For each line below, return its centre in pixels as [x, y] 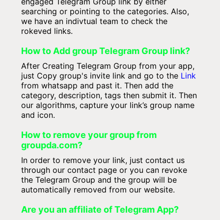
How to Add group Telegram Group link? [105, 51]
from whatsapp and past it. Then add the [97, 85]
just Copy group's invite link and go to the [101, 76]
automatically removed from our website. [98, 190]
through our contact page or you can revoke [104, 170]
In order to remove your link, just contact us [103, 160]
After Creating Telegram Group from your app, [108, 66]
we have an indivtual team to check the [94, 21]
